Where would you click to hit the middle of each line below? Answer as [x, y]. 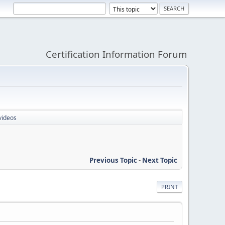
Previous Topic [113, 160]
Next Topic [160, 160]
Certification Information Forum [116, 54]
